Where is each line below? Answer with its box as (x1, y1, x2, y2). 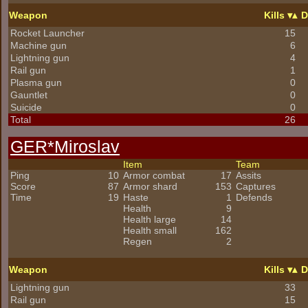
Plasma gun (10, 77, 62, 88)
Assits (236, 170, 261, 181)
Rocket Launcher (10, 27, 85, 38)
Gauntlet (10, 89, 47, 100)
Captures (236, 181, 276, 192)
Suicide (10, 102, 42, 113)
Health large (123, 214, 176, 225)
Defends (236, 192, 272, 203)
